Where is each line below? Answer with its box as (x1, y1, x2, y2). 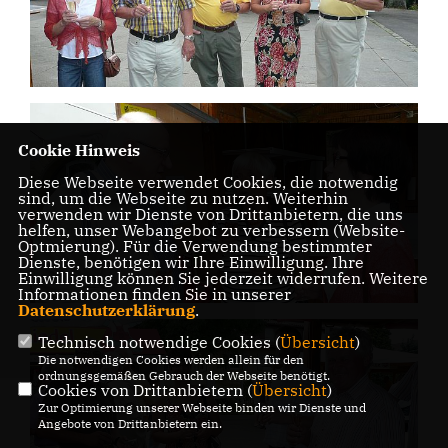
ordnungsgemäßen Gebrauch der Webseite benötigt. (37, 367, 330, 383)
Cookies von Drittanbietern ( (37, 379, 252, 400)
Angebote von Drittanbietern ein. (37, 415, 222, 431)
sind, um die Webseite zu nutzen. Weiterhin (17, 187, 348, 208)
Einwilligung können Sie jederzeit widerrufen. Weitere (17, 267, 428, 288)
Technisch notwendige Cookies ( (37, 331, 280, 352)
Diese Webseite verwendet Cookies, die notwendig (17, 171, 398, 192)
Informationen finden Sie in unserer (17, 283, 291, 304)
